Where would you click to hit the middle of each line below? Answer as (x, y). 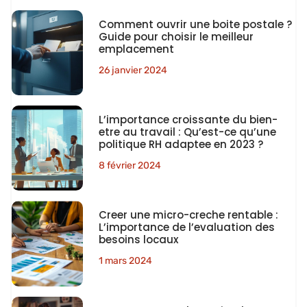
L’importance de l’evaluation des (186, 228)
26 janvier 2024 (133, 71)
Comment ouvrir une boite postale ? (195, 25)
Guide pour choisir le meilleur (176, 37)
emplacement (136, 49)
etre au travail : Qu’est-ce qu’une (187, 132)
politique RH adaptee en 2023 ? (181, 145)
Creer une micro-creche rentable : (188, 215)
